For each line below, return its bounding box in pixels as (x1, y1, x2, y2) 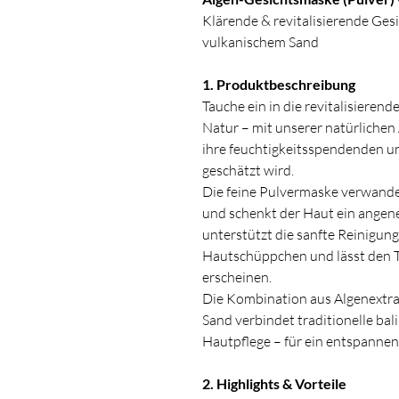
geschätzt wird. (202, 161, 294, 180)
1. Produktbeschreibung (202, 76, 355, 94)
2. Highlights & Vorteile (202, 375, 346, 393)
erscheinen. (202, 268, 272, 287)
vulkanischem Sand (202, 33, 319, 52)
